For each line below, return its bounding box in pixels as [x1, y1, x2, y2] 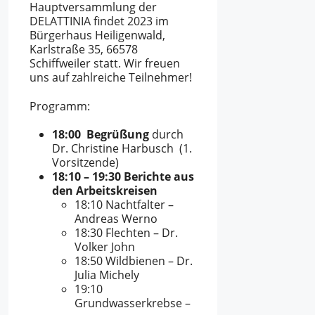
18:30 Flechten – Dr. [75, 225, 178, 241]
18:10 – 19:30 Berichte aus [52, 169, 194, 185]
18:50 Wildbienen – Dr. [75, 253, 193, 269]
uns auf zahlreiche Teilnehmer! [30, 69, 192, 85]
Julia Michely [75, 267, 139, 283]
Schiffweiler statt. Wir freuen [30, 55, 180, 71]
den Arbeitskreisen [52, 183, 157, 199]
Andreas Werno [75, 211, 157, 227]
